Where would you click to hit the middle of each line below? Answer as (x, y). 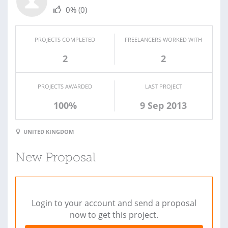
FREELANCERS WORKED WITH (163, 40)
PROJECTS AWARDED (65, 87)
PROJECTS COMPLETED (65, 40)
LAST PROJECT (163, 87)
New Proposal (55, 158)
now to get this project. (114, 215)
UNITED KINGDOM (49, 131)
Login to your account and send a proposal (114, 203)
